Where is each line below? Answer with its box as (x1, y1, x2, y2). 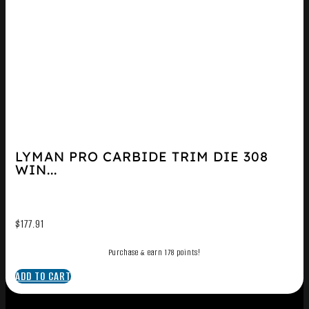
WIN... (14, 161, 57, 179)
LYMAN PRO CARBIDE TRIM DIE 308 (14, 148, 268, 166)
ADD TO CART (14, 269, 71, 284)
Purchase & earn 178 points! (108, 247, 201, 259)
